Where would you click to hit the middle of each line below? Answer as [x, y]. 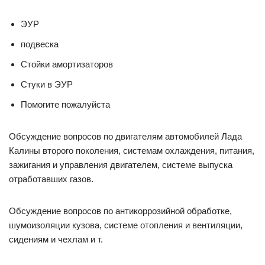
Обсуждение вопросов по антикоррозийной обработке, [120, 211]
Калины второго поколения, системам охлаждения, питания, [132, 151]
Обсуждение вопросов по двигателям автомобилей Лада [125, 137]
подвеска [40, 44]
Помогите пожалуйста [65, 105]
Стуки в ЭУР [47, 85]
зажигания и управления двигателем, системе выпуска [121, 165]
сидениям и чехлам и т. [56, 240]
